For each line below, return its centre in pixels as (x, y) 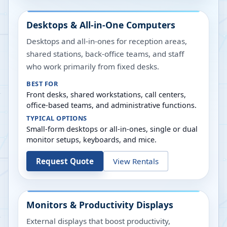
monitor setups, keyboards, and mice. (91, 140)
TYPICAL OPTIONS (57, 118)
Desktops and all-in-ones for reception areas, (107, 41)
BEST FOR (42, 84)
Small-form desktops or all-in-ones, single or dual (112, 129)
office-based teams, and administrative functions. (111, 105)
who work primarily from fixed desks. (93, 66)
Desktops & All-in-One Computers (101, 25)
